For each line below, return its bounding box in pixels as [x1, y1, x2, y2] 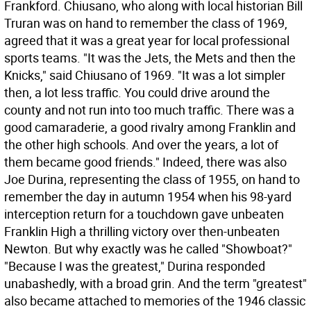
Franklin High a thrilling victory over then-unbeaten [4, 223, 280, 239]
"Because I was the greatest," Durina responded [4, 258, 265, 274]
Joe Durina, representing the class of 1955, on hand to [4, 171, 300, 187]
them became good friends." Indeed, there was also [4, 153, 287, 170]
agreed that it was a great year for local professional [4, 32, 289, 49]
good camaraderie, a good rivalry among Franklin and [4, 119, 296, 135]
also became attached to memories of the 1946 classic [4, 292, 305, 309]
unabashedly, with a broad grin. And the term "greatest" [4, 275, 307, 292]
